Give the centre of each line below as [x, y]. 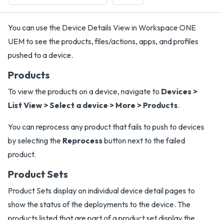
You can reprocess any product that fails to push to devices [106, 127]
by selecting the [35, 140]
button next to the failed [144, 140]
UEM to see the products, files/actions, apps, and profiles [103, 41]
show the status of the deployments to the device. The [99, 204]
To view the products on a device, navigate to [84, 91]
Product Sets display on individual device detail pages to [101, 191]
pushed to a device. [41, 55]
